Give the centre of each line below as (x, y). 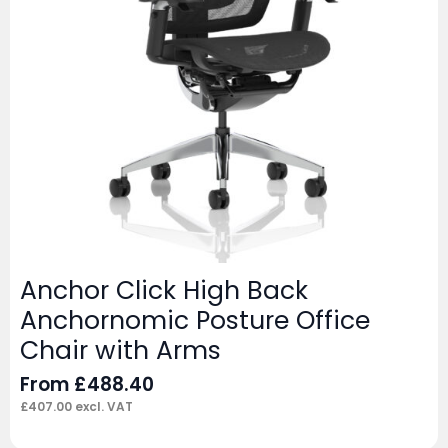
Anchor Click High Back (164, 290)
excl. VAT (102, 406)
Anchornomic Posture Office (195, 320)
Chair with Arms (120, 350)
